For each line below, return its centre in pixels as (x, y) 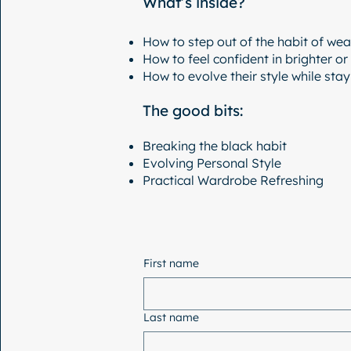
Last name (171, 317)
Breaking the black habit (215, 146)
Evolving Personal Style (212, 163)
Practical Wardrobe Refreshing (233, 180)
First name (171, 263)
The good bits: (193, 110)
